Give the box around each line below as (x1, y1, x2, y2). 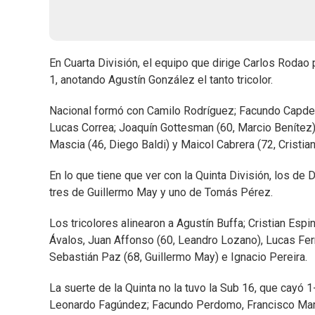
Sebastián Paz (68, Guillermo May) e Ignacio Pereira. (49, 250, 307, 264)
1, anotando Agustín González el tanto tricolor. (49, 73, 273, 87)
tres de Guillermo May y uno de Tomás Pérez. (49, 186, 273, 200)
